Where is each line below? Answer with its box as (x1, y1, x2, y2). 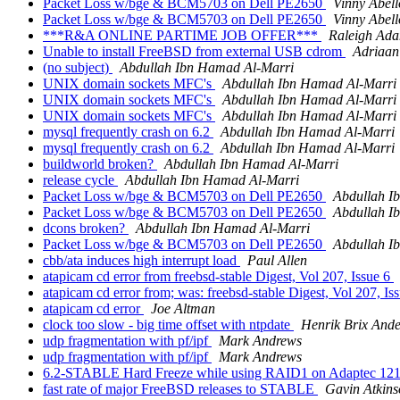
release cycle (43, 172, 118, 188)
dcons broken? (43, 221, 129, 237)
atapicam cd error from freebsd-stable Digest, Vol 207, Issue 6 (43, 269, 394, 285)
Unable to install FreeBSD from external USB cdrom (43, 44, 346, 60)
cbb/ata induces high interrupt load (43, 253, 240, 269)
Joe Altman (151, 301, 215, 317)
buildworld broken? (43, 156, 157, 172)
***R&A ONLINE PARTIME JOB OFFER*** (43, 28, 321, 44)
